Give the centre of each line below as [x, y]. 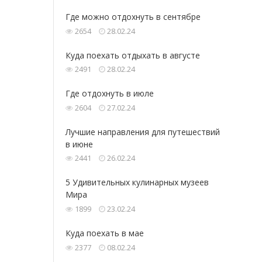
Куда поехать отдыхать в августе [133, 55]
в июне [79, 144]
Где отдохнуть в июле [110, 94]
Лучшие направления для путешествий [143, 132]
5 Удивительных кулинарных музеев [137, 182]
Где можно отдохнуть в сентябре [133, 17]
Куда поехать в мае [105, 233]
